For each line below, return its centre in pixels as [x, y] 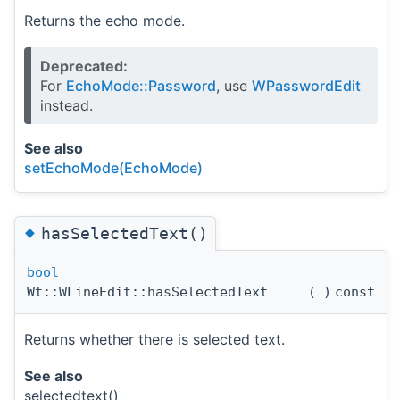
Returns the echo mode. [104, 20]
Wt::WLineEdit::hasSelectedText [147, 292]
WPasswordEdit [306, 85]
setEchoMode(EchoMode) [113, 167]
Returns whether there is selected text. [154, 339]
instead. [67, 105]
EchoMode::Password [141, 85]
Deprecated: [84, 66]
